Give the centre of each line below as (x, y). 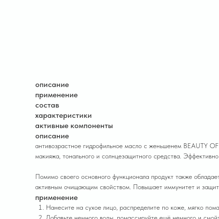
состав (47, 105)
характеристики (64, 115)
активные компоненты (74, 125)
